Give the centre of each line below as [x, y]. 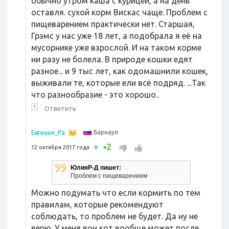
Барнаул [106, 132]
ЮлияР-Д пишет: [96, 168]
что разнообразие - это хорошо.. [95, 95]
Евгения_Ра [48, 133]
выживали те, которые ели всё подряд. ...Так [118, 83]
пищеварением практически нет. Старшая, [113, 24]
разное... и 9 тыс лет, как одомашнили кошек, [120, 71]
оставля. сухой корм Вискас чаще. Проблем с [119, 12]
